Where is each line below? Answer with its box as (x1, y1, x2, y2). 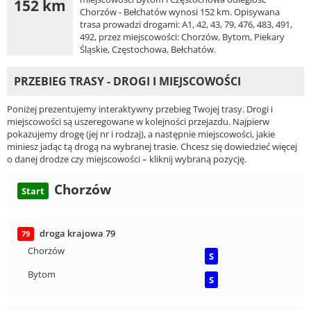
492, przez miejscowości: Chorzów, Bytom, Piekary (80, 30, 285, 43)
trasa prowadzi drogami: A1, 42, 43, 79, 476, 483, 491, (80, 17, 292, 31)
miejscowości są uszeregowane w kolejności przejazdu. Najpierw (7, 115, 269, 128)
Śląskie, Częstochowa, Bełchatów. (80, 42, 216, 56)
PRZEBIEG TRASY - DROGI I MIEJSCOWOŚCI (14, 73, 241, 89)
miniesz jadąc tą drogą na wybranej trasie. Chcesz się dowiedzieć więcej (7, 140, 297, 153)
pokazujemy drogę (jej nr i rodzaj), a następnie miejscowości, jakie (7, 127, 275, 140)
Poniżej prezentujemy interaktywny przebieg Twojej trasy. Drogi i (7, 102, 273, 115)
